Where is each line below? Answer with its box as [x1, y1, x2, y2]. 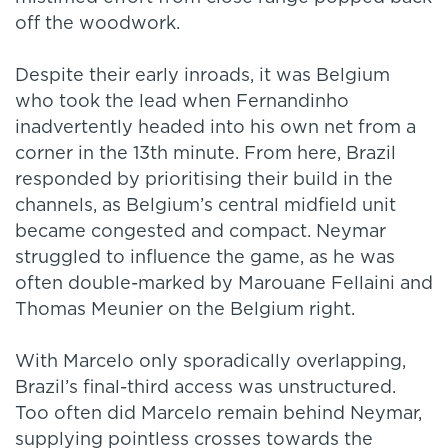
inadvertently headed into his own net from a [15, 119, 416, 138]
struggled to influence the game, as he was [15, 249, 395, 268]
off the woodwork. [15, 15, 180, 34]
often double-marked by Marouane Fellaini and [15, 275, 433, 294]
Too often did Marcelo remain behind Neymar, [15, 405, 422, 424]
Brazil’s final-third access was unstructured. [15, 379, 396, 398]
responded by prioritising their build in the [15, 171, 393, 190]
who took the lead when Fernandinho [15, 93, 349, 112]
